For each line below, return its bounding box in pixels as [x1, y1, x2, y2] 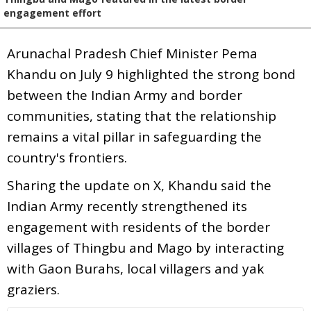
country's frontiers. [7, 148, 127, 167]
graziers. [7, 280, 60, 299]
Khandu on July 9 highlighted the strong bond [7, 65, 296, 83]
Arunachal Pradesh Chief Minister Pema [7, 44, 258, 62]
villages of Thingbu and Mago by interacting [7, 238, 284, 257]
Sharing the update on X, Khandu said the [7, 176, 271, 194]
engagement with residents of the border [7, 217, 270, 236]
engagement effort [3, 6, 101, 19]
